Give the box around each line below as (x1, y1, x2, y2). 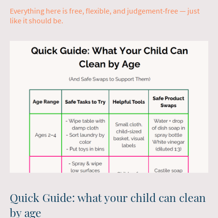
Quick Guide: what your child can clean (10, 190, 206, 205)
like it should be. (10, 15, 63, 25)
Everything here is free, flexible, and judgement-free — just (10, 5, 200, 16)
